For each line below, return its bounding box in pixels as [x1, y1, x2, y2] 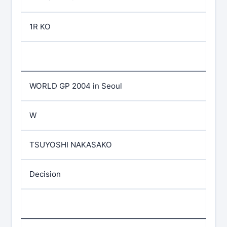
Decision [29, 169, 61, 179]
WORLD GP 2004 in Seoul [29, 81, 122, 91]
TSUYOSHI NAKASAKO [29, 140, 112, 149]
